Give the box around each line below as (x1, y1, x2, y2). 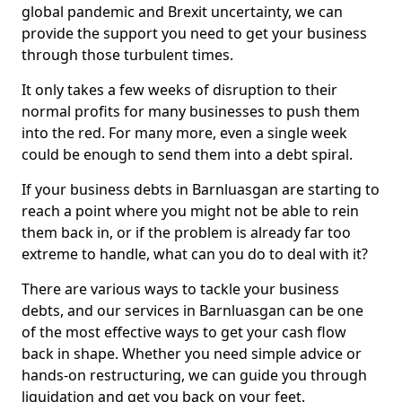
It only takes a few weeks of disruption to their (22, 80, 337, 100)
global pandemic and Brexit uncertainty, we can (22, 2, 343, 22)
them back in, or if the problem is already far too (22, 223, 351, 242)
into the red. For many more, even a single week (22, 123, 347, 143)
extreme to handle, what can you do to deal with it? (22, 244, 368, 264)
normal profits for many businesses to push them (22, 101, 360, 121)
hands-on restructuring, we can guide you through (22, 365, 367, 385)
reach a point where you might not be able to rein (22, 201, 359, 221)
